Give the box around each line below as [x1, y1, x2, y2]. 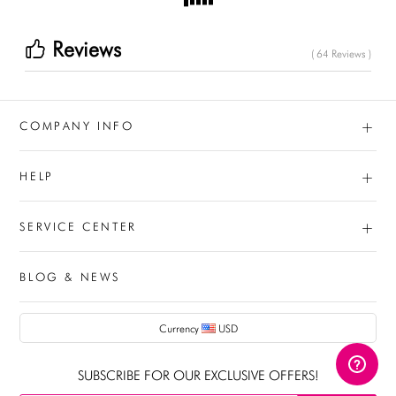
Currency [158, 321, 202, 335]
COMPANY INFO [19, 118, 134, 133]
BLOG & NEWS [19, 269, 120, 284]
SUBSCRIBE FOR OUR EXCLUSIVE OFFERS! [77, 368, 319, 385]
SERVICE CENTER [19, 218, 137, 233]
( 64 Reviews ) [311, 46, 371, 60]
